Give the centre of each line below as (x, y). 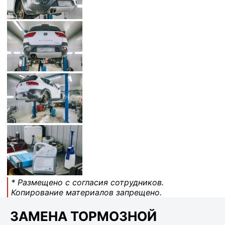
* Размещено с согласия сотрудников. (87, 183)
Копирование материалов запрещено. (86, 193)
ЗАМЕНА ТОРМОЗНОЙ (83, 216)
